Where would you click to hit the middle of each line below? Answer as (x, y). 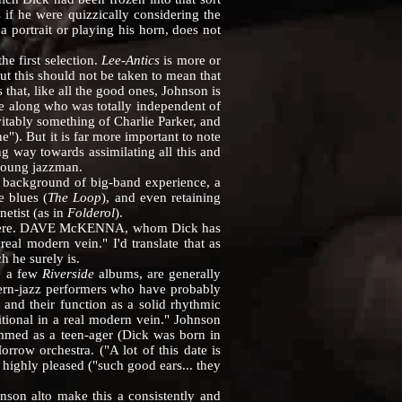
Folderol (91, 213)
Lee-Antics (130, 60)
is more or (190, 60)
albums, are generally (157, 274)
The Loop (75, 197)
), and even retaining (162, 197)
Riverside (68, 274)
